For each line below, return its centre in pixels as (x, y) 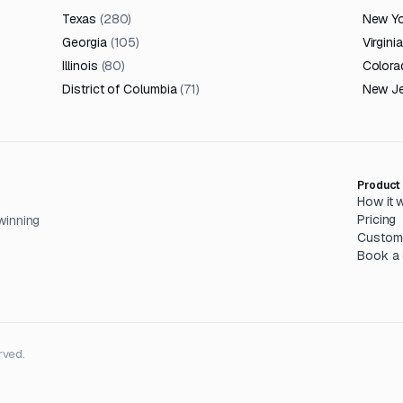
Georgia (85, 42)
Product (379, 185)
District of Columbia (120, 89)
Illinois (80, 66)
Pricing (377, 219)
